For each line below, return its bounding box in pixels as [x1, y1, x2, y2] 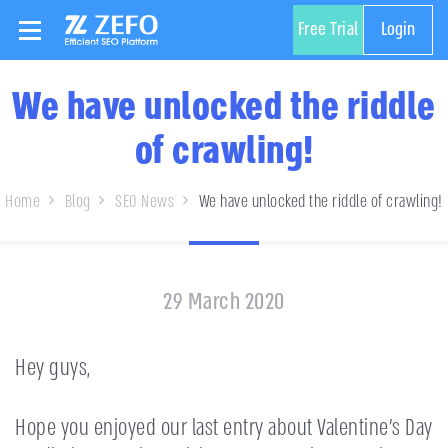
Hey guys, [15, 352, 91, 384]
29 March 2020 [163, 286, 285, 317]
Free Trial [297, 17, 359, 42]
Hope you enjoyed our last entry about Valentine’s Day [15, 411, 433, 443]
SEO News [115, 190, 175, 213]
